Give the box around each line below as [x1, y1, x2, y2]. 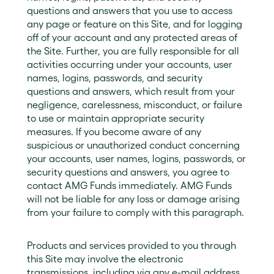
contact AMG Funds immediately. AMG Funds [27, 180, 232, 191]
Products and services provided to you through [27, 240, 236, 251]
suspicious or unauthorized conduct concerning [27, 139, 240, 150]
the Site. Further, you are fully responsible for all [27, 45, 239, 56]
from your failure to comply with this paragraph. [27, 207, 244, 218]
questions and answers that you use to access [27, 5, 232, 16]
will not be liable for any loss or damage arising [27, 193, 240, 204]
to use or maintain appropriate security [27, 113, 204, 124]
